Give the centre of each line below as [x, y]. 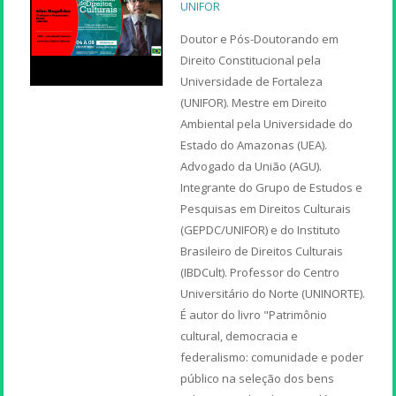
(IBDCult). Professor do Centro [260, 272]
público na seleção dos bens [258, 378]
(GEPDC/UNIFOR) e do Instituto [261, 229]
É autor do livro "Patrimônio [254, 314]
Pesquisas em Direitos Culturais [266, 208]
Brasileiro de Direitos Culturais [262, 251]
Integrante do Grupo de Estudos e [272, 187]
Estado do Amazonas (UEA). [254, 145]
